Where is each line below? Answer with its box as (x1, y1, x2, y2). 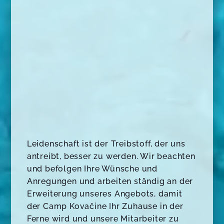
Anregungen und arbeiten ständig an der (26, 176, 193, 186)
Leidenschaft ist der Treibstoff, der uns (26, 139, 185, 149)
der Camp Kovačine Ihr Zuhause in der (26, 201, 183, 211)
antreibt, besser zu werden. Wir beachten (26, 151, 195, 161)
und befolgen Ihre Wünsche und (26, 164, 157, 174)
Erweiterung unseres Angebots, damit (26, 189, 182, 199)
